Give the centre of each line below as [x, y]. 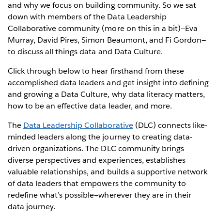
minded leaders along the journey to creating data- [100, 137]
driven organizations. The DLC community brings [96, 148]
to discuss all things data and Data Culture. [86, 51]
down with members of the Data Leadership [87, 16]
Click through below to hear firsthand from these [96, 71]
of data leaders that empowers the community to [97, 183]
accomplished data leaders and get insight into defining [108, 82]
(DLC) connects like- [170, 125]
